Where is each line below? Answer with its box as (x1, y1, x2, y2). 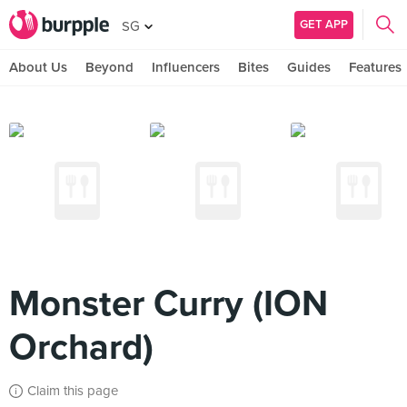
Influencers (152, 59, 220, 75)
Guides (287, 59, 331, 75)
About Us (9, 59, 67, 75)
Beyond (85, 59, 134, 75)
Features (349, 59, 402, 75)
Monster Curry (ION (9, 282, 328, 325)
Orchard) (9, 325, 154, 369)
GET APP (300, 16, 348, 32)
